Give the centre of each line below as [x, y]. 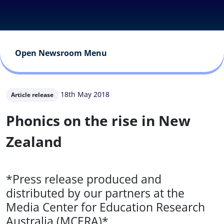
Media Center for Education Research [105, 207]
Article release [32, 95]
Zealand [34, 141]
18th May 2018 [85, 94]
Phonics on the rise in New [98, 120]
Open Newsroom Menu [61, 53]
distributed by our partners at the [95, 193]
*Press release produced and [84, 179]
